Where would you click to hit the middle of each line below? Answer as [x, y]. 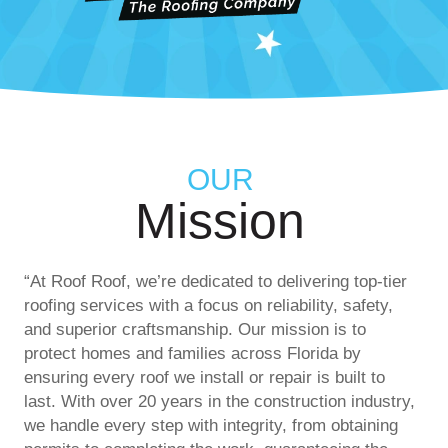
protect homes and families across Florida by [192, 354]
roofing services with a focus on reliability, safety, [208, 306]
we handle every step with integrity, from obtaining [211, 426]
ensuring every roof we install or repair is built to [204, 378]
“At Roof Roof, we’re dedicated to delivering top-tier [215, 282]
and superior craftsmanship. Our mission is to [195, 330]
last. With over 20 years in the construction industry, [219, 402]
